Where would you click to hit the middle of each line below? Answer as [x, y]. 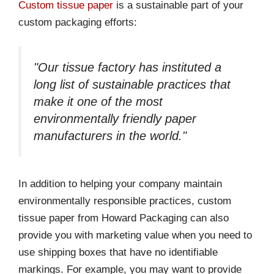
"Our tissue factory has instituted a [128, 68]
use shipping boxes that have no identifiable [118, 252]
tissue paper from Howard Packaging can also [124, 218]
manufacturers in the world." [110, 136]
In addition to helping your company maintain [120, 183]
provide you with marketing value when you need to [135, 235]
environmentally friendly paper [115, 119]
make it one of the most [98, 102]
